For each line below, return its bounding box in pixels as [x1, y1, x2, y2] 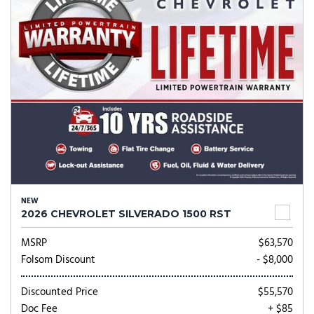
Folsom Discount [21, 252, 95, 268]
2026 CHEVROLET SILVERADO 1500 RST [21, 207, 231, 220]
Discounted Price [21, 284, 98, 301]
